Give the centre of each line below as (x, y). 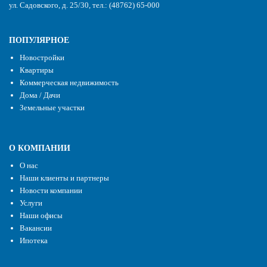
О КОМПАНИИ (40, 148)
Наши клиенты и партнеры (64, 178)
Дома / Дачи (40, 95)
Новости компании (51, 190)
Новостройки (42, 57)
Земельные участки (52, 107)
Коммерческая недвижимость (69, 82)
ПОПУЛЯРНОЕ (39, 40)
